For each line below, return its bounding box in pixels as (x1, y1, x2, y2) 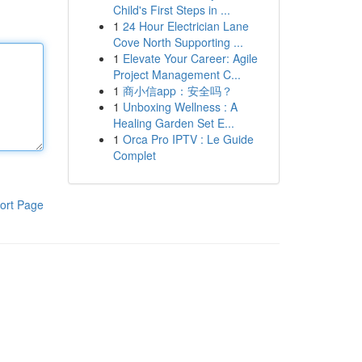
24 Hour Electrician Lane (122, 18, 249, 34)
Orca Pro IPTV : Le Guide (122, 131, 254, 147)
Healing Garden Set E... (112, 115, 234, 131)
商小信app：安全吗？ (122, 82, 233, 99)
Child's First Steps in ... (112, 2, 230, 18)
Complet (112, 147, 156, 163)
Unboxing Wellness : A (122, 99, 238, 115)
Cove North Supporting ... (112, 34, 243, 50)
